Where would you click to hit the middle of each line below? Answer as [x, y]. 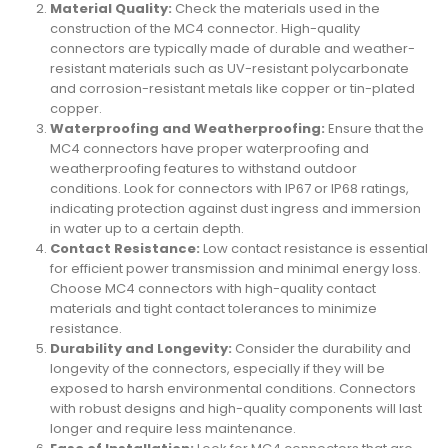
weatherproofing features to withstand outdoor [203, 168]
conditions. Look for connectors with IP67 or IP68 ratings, [229, 188]
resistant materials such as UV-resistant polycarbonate [229, 68]
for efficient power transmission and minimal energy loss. [235, 268]
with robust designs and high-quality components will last [235, 408]
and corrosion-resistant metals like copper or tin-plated [232, 88]
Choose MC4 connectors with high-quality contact [212, 288]
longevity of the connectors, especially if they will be [217, 368]
